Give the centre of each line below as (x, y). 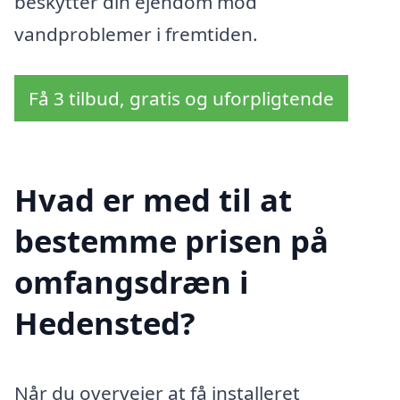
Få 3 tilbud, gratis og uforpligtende (181, 98)
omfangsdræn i (132, 281)
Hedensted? (105, 322)
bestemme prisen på (171, 240)
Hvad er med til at (153, 199)
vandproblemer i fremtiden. (136, 34)
